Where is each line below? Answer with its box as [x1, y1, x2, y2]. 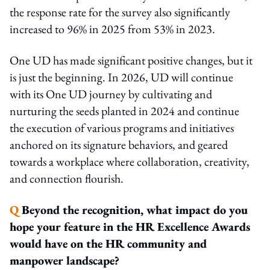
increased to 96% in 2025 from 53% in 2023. [10, 20, 215, 37]
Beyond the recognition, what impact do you [22, 201, 248, 218]
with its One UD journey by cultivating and [10, 86, 212, 102]
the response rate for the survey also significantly [10, 4, 230, 20]
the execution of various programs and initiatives [10, 119, 234, 136]
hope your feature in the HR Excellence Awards [10, 218, 250, 234]
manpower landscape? [10, 252, 119, 268]
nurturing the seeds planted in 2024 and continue [10, 102, 239, 119]
